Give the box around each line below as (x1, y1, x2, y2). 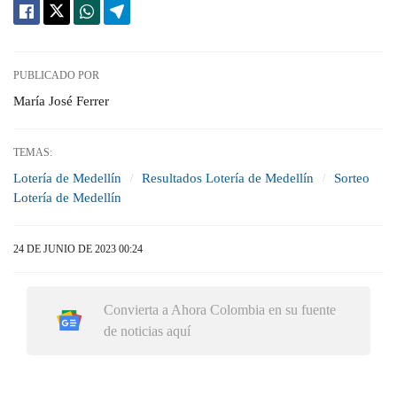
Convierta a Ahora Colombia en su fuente (103, 301, 336, 317)
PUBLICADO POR (13, 68, 99, 82)
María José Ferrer (13, 93, 109, 108)
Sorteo (334, 170, 370, 185)
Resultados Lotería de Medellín (142, 170, 314, 185)
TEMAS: (13, 145, 52, 159)
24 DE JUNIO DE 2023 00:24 (13, 242, 143, 255)
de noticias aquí (103, 323, 191, 339)
